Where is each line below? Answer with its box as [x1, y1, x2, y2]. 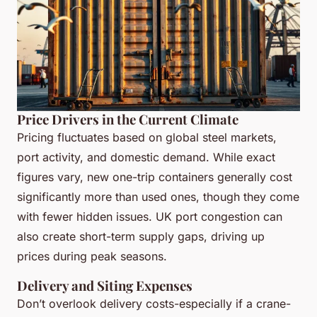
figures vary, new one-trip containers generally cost [17, 169, 292, 184]
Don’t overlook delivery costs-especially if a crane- [17, 296, 291, 311]
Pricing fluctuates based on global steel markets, [17, 129, 277, 144]
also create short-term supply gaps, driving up [17, 229, 265, 243]
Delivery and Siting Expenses [17, 276, 192, 294]
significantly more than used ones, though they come [17, 189, 299, 204]
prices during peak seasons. [17, 248, 167, 263]
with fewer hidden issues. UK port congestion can [17, 209, 282, 224]
